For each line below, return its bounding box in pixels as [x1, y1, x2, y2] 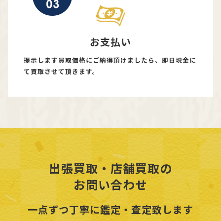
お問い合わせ [74, 175, 147, 193]
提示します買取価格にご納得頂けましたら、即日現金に [24, 55, 196, 65]
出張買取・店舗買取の [49, 159, 172, 177]
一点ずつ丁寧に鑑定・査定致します [28, 202, 193, 217]
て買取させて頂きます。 [24, 66, 99, 76]
